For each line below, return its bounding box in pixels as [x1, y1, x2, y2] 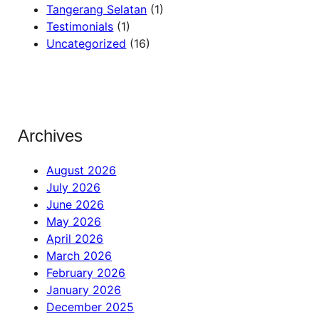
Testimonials [46, 19, 114, 33]
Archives [18, 126, 83, 146]
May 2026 [46, 214, 102, 229]
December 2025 [46, 300, 135, 315]
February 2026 [46, 266, 126, 281]
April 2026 [46, 231, 104, 246]
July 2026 [46, 180, 101, 195]
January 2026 [46, 283, 122, 298]
